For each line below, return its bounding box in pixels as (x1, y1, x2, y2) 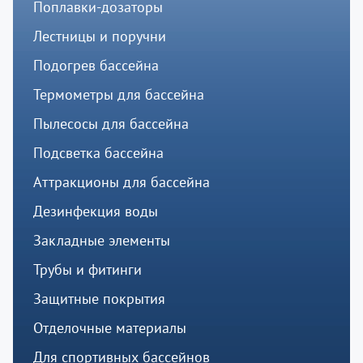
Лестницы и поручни (32, 27, 166, 46)
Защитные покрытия (32, 289, 165, 309)
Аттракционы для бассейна (32, 173, 210, 192)
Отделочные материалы (32, 318, 186, 338)
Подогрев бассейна (32, 56, 159, 75)
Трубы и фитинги (32, 260, 142, 280)
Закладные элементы (32, 231, 170, 250)
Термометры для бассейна (32, 85, 204, 105)
